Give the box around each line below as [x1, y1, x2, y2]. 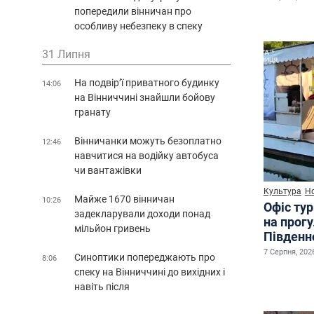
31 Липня [42, 47, 90, 61]
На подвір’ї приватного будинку [74, 76, 219, 88]
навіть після [74, 280, 130, 292]
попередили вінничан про [74, 5, 191, 17]
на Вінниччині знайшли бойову [74, 91, 215, 103]
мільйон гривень [74, 222, 151, 234]
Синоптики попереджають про [74, 251, 215, 263]
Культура [263, 186, 301, 196]
